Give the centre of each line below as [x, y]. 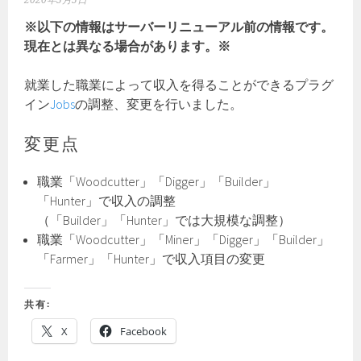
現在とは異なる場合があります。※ [128, 46]
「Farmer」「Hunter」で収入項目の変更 [151, 259]
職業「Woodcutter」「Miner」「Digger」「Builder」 [184, 239]
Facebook [144, 331]
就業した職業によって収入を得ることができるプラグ [179, 85]
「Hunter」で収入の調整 [107, 201]
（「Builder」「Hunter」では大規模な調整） [164, 220]
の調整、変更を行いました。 [159, 104]
